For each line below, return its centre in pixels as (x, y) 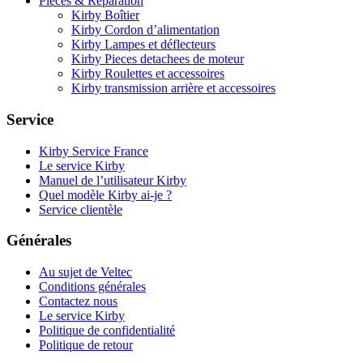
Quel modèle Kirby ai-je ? (105, 194)
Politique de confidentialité (107, 331)
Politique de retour (86, 345)
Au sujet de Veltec (85, 272)
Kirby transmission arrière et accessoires (173, 88)
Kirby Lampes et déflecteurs (143, 45)
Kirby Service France (94, 151)
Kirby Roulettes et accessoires (148, 74)
